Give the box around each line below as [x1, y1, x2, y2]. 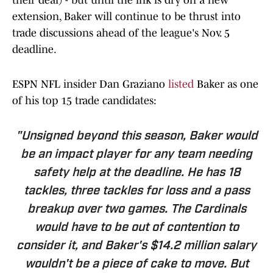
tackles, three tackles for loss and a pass [23, 185, 250, 198]
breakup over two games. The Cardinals [27, 204, 246, 216]
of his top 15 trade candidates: [12, 94, 157, 107]
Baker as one [194, 78, 258, 91]
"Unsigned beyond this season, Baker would [15, 130, 258, 143]
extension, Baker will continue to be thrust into [12, 10, 241, 23]
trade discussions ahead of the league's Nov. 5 [12, 27, 230, 40]
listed [168, 78, 194, 91]
